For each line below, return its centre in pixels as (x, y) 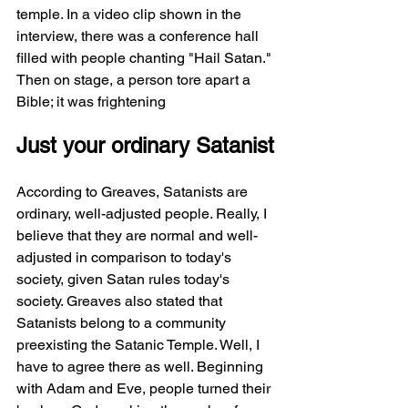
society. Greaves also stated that (121, 301)
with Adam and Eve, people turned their (145, 388)
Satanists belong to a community (123, 323)
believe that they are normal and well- (137, 235)
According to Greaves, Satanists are (134, 192)
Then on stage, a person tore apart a (135, 80)
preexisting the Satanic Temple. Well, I (140, 345)
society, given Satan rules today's (125, 279)
